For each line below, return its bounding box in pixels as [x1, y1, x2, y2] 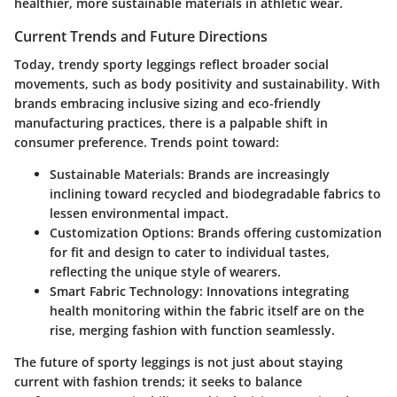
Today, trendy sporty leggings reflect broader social [14, 56, 329, 74]
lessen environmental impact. [50, 205, 229, 222]
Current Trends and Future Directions [14, 27, 268, 47]
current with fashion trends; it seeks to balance [14, 373, 302, 391]
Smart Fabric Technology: [50, 283, 203, 300]
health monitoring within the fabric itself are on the [50, 302, 364, 320]
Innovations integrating [203, 283, 349, 300]
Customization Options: [50, 224, 194, 242]
